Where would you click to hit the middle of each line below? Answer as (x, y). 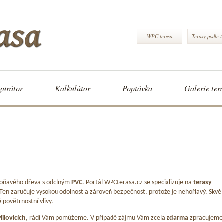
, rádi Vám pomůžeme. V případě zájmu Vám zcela (96, 218)
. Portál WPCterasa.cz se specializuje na (138, 183)
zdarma (178, 218)
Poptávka (137, 88)
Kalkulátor (73, 88)
